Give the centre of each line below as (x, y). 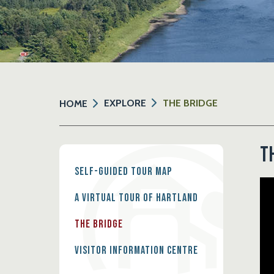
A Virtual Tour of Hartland (137, 198)
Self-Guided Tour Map (124, 172)
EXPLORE (125, 103)
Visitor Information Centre (137, 250)
